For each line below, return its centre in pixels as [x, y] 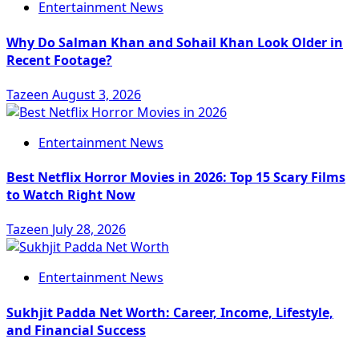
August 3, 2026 [97, 94]
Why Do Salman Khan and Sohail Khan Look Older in [175, 42]
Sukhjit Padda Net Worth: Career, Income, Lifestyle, [170, 312]
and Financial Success [76, 330]
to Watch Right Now [71, 195]
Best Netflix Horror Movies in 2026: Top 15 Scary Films [176, 177]
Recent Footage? [59, 60]
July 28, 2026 [89, 230]
